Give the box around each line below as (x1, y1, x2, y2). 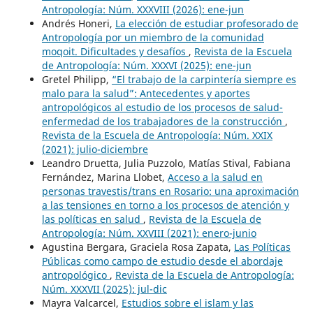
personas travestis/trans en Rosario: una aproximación (41, 184, 299, 198)
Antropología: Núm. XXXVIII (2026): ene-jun (41, 3, 244, 17)
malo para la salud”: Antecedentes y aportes (41, 87, 250, 101)
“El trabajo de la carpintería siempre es (111, 73, 296, 87)
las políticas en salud (41, 212, 143, 226)
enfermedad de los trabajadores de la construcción (41, 115, 285, 129)
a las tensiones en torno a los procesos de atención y (41, 198, 289, 212)
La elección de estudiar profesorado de (115, 17, 298, 31)
